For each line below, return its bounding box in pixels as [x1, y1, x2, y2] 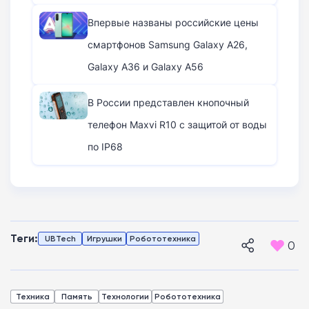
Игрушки [86, 233, 122, 244]
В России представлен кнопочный [88, 96, 249, 110]
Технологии [101, 291, 149, 302]
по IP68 [88, 140, 123, 154]
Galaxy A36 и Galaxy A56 [88, 60, 203, 74]
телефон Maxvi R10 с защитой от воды [88, 118, 267, 132]
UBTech [44, 233, 76, 244]
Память [61, 291, 92, 302]
